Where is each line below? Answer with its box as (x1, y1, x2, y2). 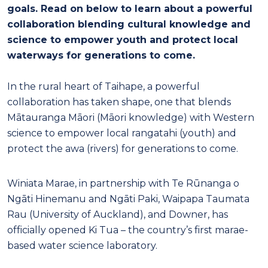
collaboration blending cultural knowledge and (7, 18, 251, 30)
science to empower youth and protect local (7, 33, 238, 45)
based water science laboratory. (7, 239, 160, 251)
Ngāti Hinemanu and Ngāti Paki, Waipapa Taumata (7, 193, 249, 205)
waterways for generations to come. (7, 49, 198, 61)
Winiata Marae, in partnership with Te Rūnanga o (7, 177, 239, 189)
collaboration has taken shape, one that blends (7, 96, 231, 108)
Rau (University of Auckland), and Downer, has (7, 208, 228, 220)
